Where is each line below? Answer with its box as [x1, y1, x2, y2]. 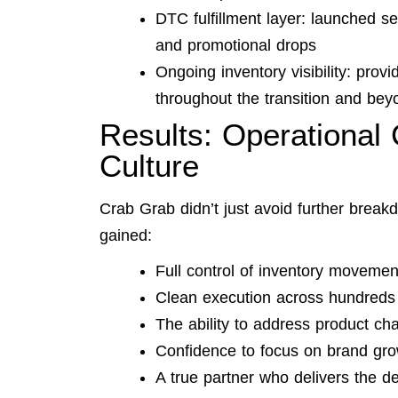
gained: [99, 227, 152, 245]
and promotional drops [155, 36, 316, 55]
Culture [99, 148, 199, 184]
